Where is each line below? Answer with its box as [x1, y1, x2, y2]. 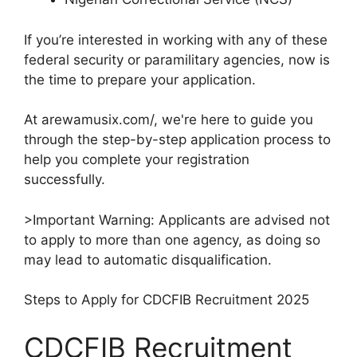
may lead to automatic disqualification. [24, 251, 272, 268]
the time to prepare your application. [24, 71, 256, 88]
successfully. [24, 171, 105, 187]
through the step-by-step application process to [24, 131, 331, 147]
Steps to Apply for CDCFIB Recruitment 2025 [24, 292, 309, 308]
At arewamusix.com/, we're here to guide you [24, 112, 313, 127]
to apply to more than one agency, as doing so [24, 231, 320, 248]
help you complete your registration [24, 151, 249, 167]
